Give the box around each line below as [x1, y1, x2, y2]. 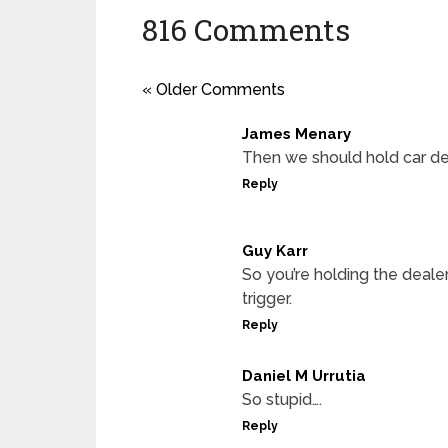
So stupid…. [242, 390, 322, 409]
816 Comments [142, 10, 350, 49]
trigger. [242, 289, 292, 308]
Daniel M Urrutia [242, 367, 366, 385]
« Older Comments [142, 80, 285, 99]
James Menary [242, 125, 351, 143]
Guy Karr [242, 242, 308, 260]
